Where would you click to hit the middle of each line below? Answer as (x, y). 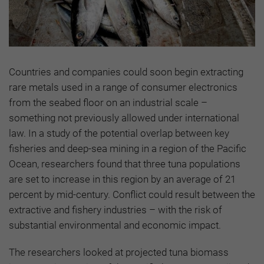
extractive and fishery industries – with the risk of (115, 210)
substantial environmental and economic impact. (115, 225)
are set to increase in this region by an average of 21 (122, 179)
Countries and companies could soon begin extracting (126, 72)
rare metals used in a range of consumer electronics (123, 88)
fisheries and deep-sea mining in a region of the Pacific (128, 149)
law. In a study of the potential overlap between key (119, 133)
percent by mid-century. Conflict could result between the (132, 195)
